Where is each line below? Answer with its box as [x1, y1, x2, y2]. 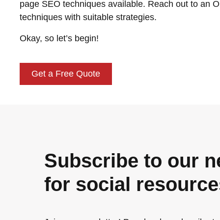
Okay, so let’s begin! [20, 33, 99, 43]
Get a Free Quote [31, 69, 100, 79]
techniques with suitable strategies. [20, 12, 157, 22]
